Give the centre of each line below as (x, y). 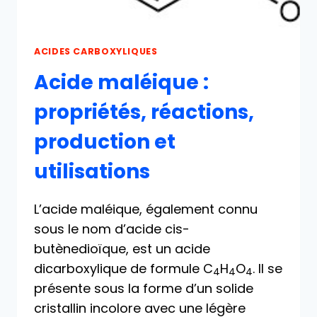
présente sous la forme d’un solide (144, 288)
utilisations (92, 171)
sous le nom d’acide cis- (112, 229)
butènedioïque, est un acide (122, 248)
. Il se (267, 268)
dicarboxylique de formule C (123, 268)
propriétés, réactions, (144, 112)
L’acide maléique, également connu (146, 209)
